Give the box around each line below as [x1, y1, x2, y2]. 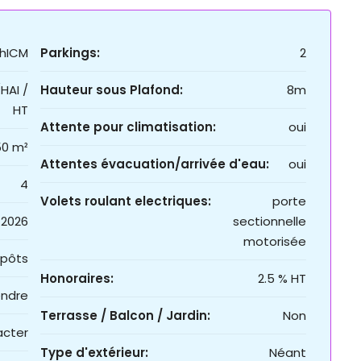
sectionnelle [233, 213, 306, 230]
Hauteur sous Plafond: [40, 81, 183, 99]
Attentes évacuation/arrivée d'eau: [40, 156, 269, 173]
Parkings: [40, 44, 100, 62]
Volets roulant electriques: [40, 193, 211, 210]
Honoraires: [40, 270, 114, 288]
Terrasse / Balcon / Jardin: [40, 307, 210, 325]
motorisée [243, 233, 306, 251]
